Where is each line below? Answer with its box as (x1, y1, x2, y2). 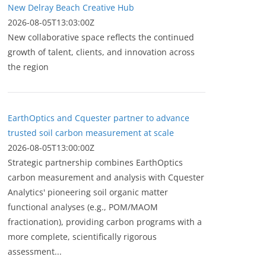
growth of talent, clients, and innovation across (8, 46, 195, 58)
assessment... (8, 246, 62, 258)
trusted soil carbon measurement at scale (8, 127, 174, 139)
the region (8, 61, 49, 73)
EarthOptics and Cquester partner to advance (8, 112, 189, 124)
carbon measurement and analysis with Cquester (8, 172, 204, 183)
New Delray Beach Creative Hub (8, 2, 134, 14)
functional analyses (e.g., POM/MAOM (8, 201, 158, 213)
